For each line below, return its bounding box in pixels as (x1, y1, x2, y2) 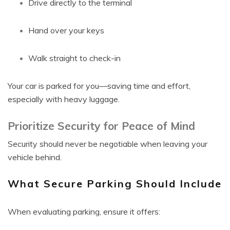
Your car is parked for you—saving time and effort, (8, 81, 190, 91)
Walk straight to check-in (28, 53, 121, 63)
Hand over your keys (28, 25, 104, 35)
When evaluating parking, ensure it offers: (8, 206, 160, 217)
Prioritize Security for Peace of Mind (8, 119, 195, 132)
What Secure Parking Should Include (8, 177, 222, 190)
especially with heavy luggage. (8, 94, 120, 104)
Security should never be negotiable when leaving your (8, 139, 207, 149)
